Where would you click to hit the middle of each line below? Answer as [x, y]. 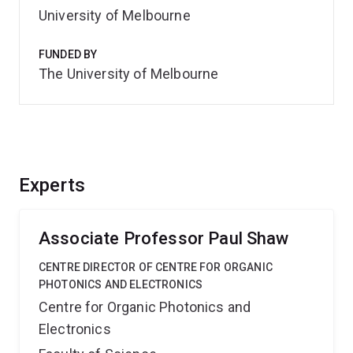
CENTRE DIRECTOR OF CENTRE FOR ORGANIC [156, 267]
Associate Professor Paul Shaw [164, 238]
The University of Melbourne [129, 74]
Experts [52, 185]
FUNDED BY [68, 54]
